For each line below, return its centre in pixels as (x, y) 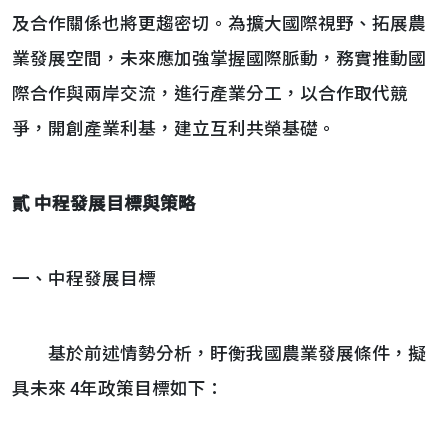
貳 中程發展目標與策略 (104, 204)
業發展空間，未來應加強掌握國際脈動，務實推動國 (219, 59)
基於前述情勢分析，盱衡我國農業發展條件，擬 (219, 354)
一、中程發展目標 (84, 279)
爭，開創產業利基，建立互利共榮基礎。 (174, 129)
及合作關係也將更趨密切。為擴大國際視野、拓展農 (219, 24)
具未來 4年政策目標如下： (118, 389)
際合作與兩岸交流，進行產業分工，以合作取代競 (210, 94)
